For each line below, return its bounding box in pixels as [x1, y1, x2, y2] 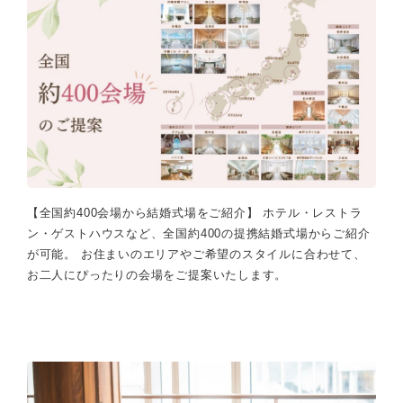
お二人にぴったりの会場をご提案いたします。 [26, 267, 288, 282]
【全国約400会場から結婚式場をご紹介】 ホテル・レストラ [26, 205, 363, 219]
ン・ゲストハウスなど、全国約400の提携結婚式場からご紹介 [26, 226, 371, 240]
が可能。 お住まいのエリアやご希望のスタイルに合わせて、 [26, 246, 366, 261]
